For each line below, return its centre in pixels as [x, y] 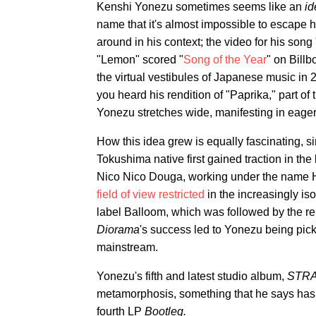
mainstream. [127, 247]
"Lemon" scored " [140, 60]
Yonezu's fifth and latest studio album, [192, 276]
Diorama [118, 230]
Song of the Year [225, 60]
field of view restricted [151, 194]
